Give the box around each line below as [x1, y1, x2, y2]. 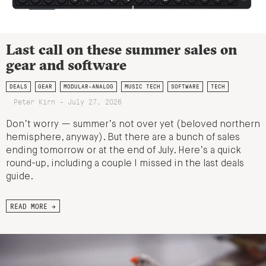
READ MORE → [10, 201, 56, 211]
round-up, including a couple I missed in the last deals [6, 159, 244, 169]
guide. [6, 172, 33, 182]
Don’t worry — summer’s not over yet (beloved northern [6, 119, 260, 129]
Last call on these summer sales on [6, 40, 237, 58]
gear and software [6, 55, 126, 74]
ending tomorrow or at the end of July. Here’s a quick [6, 145, 241, 156]
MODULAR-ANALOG [63, 82, 113, 90]
